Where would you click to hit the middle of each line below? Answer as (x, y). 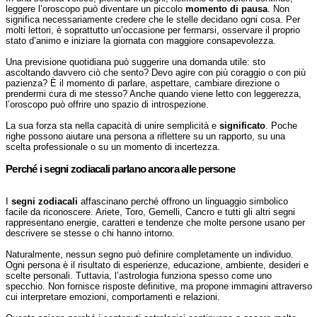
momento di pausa (226, 9)
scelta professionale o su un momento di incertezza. (113, 147)
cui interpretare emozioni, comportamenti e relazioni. (113, 297)
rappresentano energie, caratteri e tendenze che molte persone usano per (155, 223)
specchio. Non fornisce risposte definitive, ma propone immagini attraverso (159, 286)
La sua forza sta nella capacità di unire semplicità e (113, 126)
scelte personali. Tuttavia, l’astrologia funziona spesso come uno (139, 276)
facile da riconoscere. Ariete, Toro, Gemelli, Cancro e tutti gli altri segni (150, 212)
